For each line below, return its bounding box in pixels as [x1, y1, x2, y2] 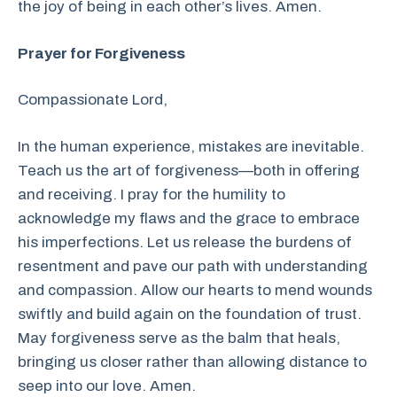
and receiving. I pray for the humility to [18, 185, 285, 203]
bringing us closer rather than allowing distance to [18, 353, 367, 370]
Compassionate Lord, [18, 91, 167, 108]
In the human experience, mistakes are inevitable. [18, 137, 364, 155]
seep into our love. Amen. [18, 377, 196, 394]
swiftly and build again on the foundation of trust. [18, 305, 362, 323]
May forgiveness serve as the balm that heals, [18, 329, 340, 346]
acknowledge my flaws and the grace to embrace [18, 209, 360, 227]
